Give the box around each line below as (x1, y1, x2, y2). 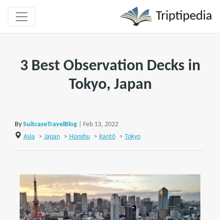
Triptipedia (153, 9, 212, 23)
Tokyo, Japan (68, 77, 152, 93)
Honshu (69, 134, 90, 140)
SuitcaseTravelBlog (23, 121, 77, 128)
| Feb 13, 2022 (79, 121, 118, 128)
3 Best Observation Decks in (20, 58, 200, 74)
